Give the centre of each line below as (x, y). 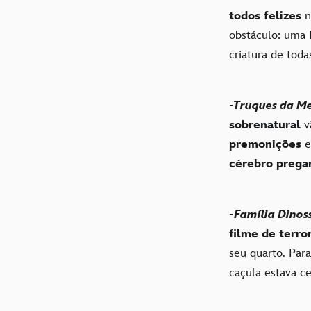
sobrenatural (265, 125)
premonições (265, 144)
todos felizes (265, 16)
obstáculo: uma (269, 35)
